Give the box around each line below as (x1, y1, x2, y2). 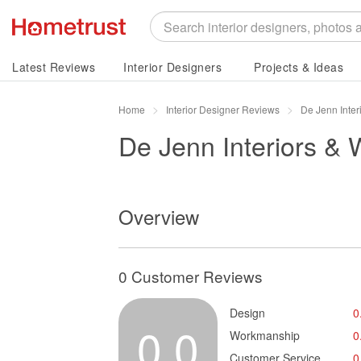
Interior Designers (123, 59, 222, 75)
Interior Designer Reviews (166, 102, 280, 116)
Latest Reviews (12, 59, 95, 75)
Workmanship (230, 327, 300, 343)
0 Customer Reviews (118, 265, 263, 287)
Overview (118, 202, 199, 230)
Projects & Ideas (254, 59, 343, 75)
